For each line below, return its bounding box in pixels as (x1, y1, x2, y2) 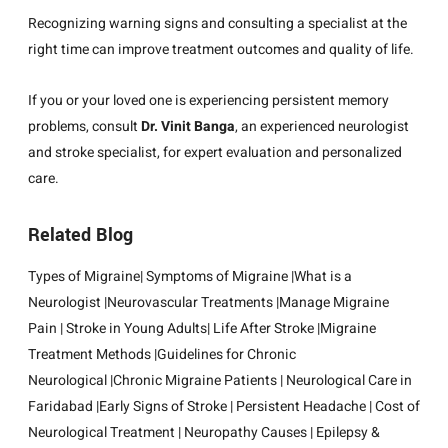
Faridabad (28, 395, 93, 417)
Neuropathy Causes (184, 421, 307, 443)
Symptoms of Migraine (146, 265, 288, 287)
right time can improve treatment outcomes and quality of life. (28, 39, 414, 61)
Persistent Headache (236, 395, 366, 417)
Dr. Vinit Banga (141, 115, 235, 137)
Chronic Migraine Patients (113, 369, 277, 391)
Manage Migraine (279, 291, 389, 313)
